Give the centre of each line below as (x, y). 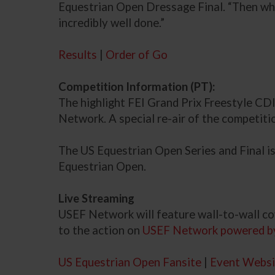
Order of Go (137, 55)
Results (78, 55)
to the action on (101, 230)
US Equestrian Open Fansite (130, 262)
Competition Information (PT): (137, 87)
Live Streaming (97, 199)
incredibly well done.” (112, 23)
